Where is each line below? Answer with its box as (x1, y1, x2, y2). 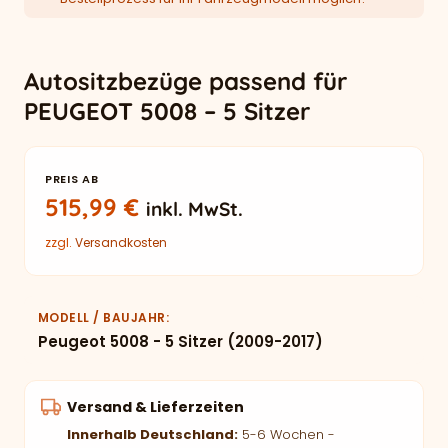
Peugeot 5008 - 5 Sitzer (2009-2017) (38, 331, 323, 352)
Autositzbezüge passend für (24, 66, 347, 96)
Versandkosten (75, 234, 167, 251)
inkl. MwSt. (146, 197, 243, 221)
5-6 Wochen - (238, 425, 335, 444)
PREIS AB (45, 171, 99, 187)
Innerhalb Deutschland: (67, 425, 238, 444)
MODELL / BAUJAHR (38, 309, 166, 326)
